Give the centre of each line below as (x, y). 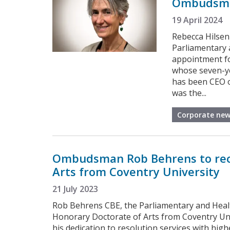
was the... (189, 93)
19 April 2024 (197, 20)
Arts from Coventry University (136, 171)
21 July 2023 (75, 189)
